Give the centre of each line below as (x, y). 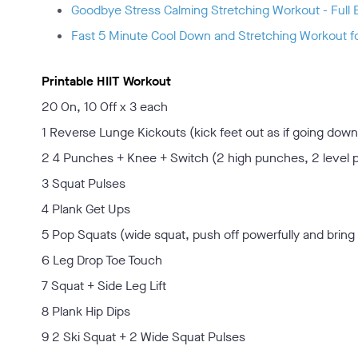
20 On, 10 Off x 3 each (105, 107)
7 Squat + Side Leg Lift (104, 286)
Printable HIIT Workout (106, 81)
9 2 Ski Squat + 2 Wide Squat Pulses (143, 337)
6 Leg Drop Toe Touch (102, 260)
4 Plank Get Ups (86, 209)
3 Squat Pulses (84, 183)
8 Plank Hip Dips (86, 311)
